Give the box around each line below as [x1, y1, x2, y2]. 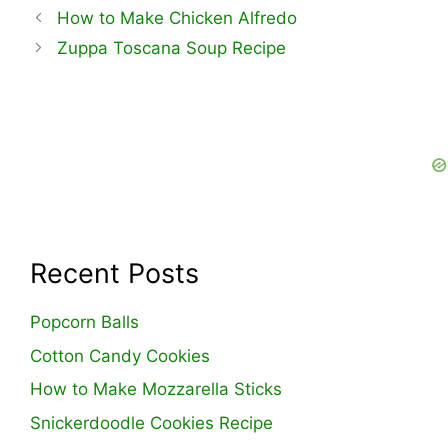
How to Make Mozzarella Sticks [30, 379, 282, 400]
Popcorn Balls [30, 312, 139, 333]
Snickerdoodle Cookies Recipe [30, 412, 273, 433]
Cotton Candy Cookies [30, 345, 210, 366]
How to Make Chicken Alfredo [57, 8, 298, 29]
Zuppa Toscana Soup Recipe [57, 38, 287, 59]
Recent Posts [30, 257, 199, 291]
